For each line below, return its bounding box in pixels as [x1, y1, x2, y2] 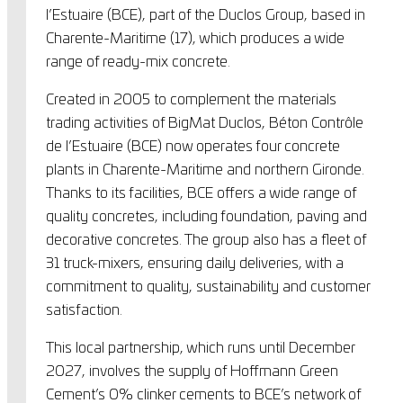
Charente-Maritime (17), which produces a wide [45, 31, 345, 46]
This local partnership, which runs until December [45, 341, 354, 356]
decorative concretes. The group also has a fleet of [45, 233, 366, 248]
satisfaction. [45, 303, 122, 318]
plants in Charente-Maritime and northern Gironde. [45, 163, 364, 178]
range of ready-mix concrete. [45, 54, 230, 69]
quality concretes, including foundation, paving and [45, 210, 367, 225]
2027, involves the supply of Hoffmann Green [45, 364, 338, 380]
